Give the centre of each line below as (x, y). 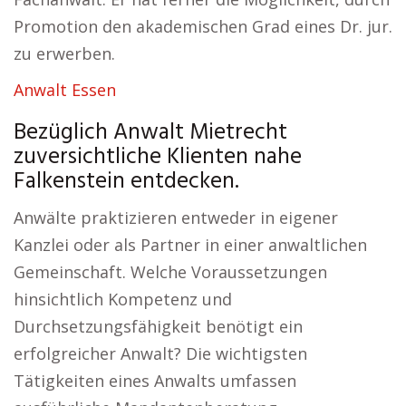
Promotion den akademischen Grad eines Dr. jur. (203, 26)
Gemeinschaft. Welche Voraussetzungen (170, 272)
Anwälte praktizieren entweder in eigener (176, 217)
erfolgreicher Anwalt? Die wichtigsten (160, 353)
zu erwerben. (64, 53)
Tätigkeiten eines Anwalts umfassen (155, 381)
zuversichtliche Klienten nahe (158, 158)
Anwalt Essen (65, 90)
